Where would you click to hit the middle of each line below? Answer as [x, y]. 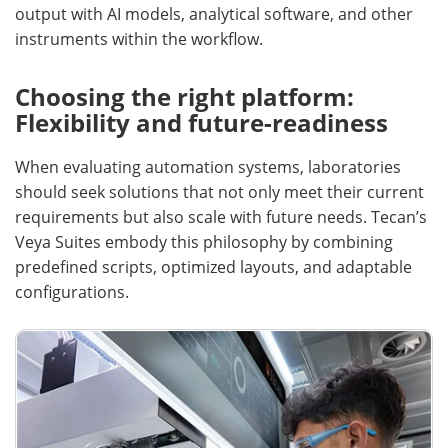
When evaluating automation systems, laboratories [208, 167]
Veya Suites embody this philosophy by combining [204, 242]
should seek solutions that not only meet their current [219, 192]
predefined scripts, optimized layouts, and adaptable [213, 267]
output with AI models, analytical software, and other [214, 14]
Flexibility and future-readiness [201, 123]
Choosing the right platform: [184, 97]
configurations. [72, 292]
